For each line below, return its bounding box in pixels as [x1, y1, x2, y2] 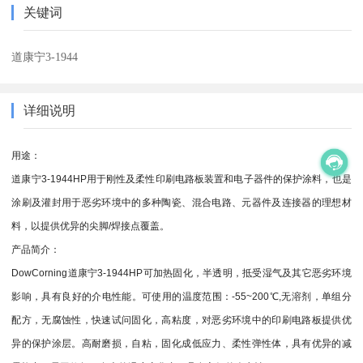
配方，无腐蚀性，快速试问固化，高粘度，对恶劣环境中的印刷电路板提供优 [11, 314, 352, 326]
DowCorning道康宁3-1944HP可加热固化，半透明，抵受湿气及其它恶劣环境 [11, 267, 352, 279]
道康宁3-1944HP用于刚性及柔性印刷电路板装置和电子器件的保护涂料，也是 [11, 173, 352, 185]
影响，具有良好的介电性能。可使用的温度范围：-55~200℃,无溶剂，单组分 [11, 290, 352, 302]
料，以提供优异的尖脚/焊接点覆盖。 [11, 220, 170, 232]
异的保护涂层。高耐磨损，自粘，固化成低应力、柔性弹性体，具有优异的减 [11, 337, 352, 349]
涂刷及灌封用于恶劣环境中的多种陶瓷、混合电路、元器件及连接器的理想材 [11, 196, 352, 208]
